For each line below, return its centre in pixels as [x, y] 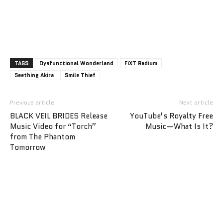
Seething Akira [34, 75]
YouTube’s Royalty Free [171, 116]
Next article [196, 102]
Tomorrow [28, 147]
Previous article [32, 102]
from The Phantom [43, 137]
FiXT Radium [141, 63]
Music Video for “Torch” [53, 126]
